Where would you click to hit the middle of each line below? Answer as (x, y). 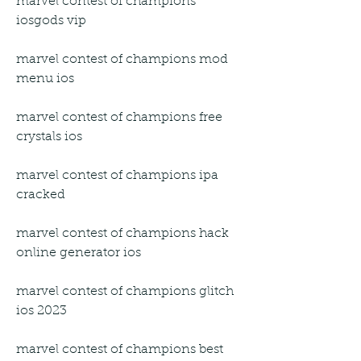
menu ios (45, 79)
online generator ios (79, 253)
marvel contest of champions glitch (125, 291)
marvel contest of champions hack (122, 233)
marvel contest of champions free (119, 117)
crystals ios (49, 137)
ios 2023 (41, 311)
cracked (41, 195)
